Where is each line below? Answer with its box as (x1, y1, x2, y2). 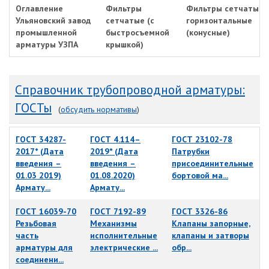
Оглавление (16, 3, 63, 14)
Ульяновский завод (16, 15, 91, 26)
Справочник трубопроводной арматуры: (15, 82, 245, 98)
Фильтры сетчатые (186, 3, 264, 14)
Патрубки (172, 146, 210, 157)
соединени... (16, 254, 64, 265)
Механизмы (90, 218, 137, 229)
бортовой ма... (172, 170, 228, 181)
